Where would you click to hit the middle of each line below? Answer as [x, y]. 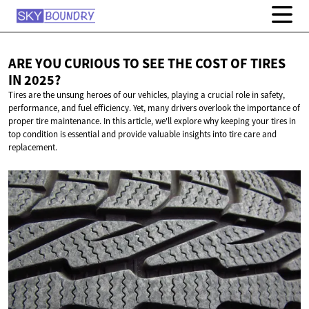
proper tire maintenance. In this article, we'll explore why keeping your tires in [152, 121]
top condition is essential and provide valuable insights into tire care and [142, 134]
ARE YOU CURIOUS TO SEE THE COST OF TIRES [147, 64]
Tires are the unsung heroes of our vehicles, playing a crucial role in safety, [147, 95]
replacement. [33, 148]
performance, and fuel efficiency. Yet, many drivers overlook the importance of [154, 108]
